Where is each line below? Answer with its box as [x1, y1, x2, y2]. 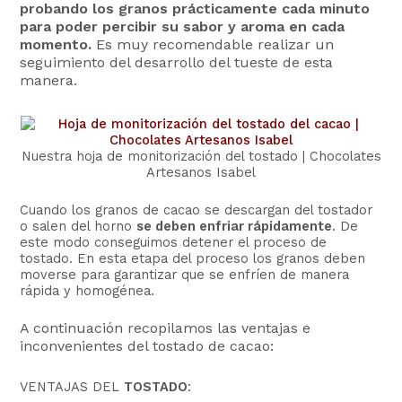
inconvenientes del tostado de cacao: [20, 337, 275, 355]
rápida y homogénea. [20, 282, 155, 299]
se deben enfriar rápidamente [136, 217, 333, 234]
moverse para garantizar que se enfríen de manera [20, 266, 350, 283]
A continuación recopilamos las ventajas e [20, 319, 311, 337]
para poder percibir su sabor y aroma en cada [20, 18, 345, 36]
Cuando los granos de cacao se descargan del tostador [20, 201, 373, 218]
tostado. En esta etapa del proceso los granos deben [20, 249, 366, 267]
